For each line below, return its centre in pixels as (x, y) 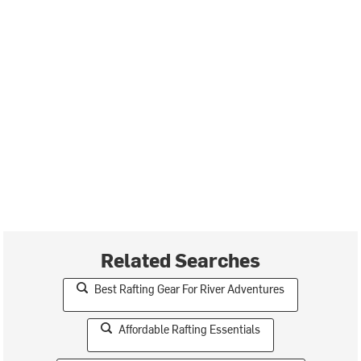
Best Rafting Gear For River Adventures (189, 288)
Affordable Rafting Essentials (189, 329)
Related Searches (180, 259)
